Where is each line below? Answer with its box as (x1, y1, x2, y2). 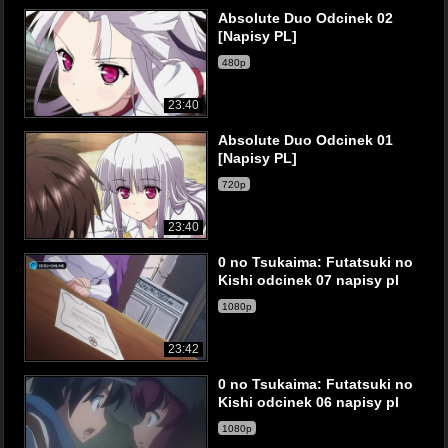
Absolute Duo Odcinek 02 (218, 10, 393, 26)
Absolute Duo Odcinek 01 (218, 132, 393, 148)
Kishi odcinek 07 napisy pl (218, 272, 399, 288)
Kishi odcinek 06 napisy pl (218, 394, 399, 410)
